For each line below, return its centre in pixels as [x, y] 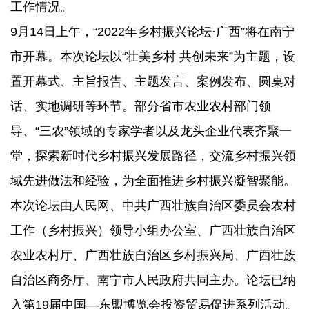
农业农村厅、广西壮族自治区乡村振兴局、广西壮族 [153, 255]
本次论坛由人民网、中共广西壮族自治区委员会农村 [153, 205]
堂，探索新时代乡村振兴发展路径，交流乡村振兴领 [153, 156]
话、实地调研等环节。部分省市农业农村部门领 [141, 106]
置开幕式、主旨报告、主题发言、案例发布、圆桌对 [153, 81]
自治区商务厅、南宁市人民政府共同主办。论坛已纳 [153, 280]
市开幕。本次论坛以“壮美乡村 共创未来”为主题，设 [153, 56]
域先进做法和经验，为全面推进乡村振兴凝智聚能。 [153, 180]
